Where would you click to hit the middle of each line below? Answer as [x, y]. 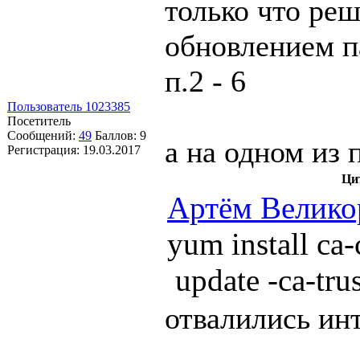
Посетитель [39, 121]
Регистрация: [45, 149]
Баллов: [117, 135]
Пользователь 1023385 [69, 106]
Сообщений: [43, 135]
